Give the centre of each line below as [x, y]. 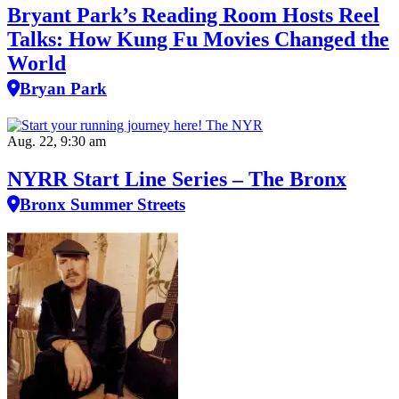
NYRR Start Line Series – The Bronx [177, 179]
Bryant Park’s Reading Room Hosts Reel [193, 15]
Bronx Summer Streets [102, 204]
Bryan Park [63, 88]
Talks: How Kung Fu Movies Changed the [198, 39]
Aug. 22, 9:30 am [57, 141]
